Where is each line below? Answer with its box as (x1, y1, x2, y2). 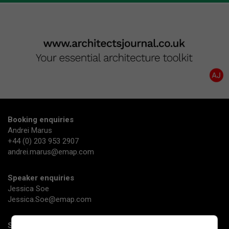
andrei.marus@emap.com (8, 147, 94, 156)
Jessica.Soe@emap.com (8, 194, 91, 204)
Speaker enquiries (8, 173, 74, 182)
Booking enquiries (8, 114, 74, 124)
